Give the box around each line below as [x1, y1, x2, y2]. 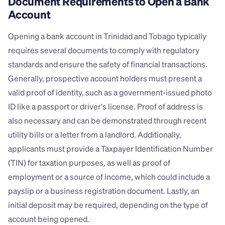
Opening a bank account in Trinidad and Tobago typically [8, 31, 206, 42]
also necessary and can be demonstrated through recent [8, 115, 206, 126]
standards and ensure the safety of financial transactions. [8, 59, 207, 70]
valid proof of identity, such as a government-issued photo [8, 87, 212, 98]
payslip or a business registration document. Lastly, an [8, 185, 199, 196]
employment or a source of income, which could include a [8, 171, 210, 182]
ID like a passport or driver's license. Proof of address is [8, 101, 203, 112]
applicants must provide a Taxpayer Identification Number [8, 143, 213, 154]
